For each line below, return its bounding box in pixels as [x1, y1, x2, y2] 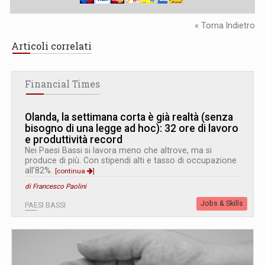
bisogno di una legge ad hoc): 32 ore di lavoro [25, 122, 238, 134]
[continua [55, 166, 87, 175]
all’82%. [25, 165, 55, 175]
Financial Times [25, 77, 100, 90]
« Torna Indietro [195, 20, 255, 30]
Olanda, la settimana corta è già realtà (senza [25, 111, 233, 123]
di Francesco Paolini [25, 182, 86, 190]
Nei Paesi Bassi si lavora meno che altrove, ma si [25, 145, 212, 155]
